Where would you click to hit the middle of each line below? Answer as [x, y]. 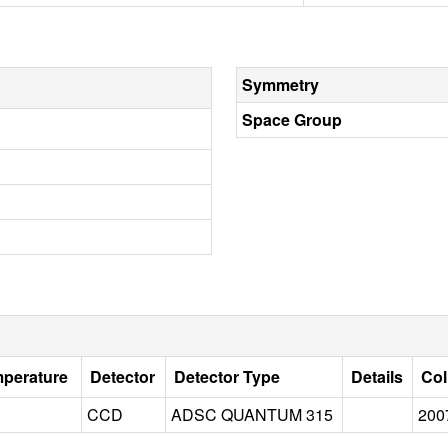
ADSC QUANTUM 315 [252, 414]
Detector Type [227, 376]
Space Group [292, 119]
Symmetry [280, 84]
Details [377, 376]
